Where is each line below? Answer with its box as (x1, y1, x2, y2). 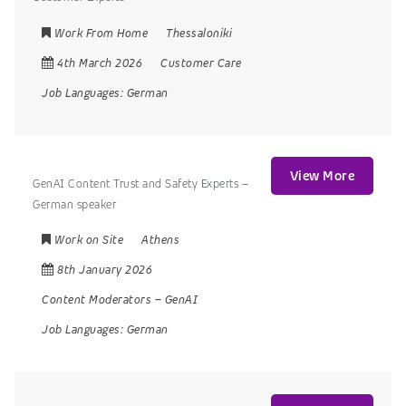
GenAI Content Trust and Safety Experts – (33, 175, 248, 191)
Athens (141, 232, 179, 248)
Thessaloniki (166, 25, 232, 42)
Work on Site (54, 232, 123, 248)
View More (289, 167, 354, 186)
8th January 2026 (57, 262, 152, 278)
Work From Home (54, 25, 148, 42)
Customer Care (160, 55, 242, 72)
